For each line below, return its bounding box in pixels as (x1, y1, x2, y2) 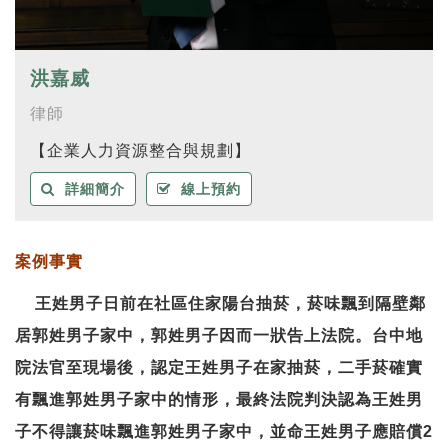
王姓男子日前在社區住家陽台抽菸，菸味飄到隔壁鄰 (35, 295, 426, 313)
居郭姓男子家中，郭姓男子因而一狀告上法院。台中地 (15, 327, 423, 345)
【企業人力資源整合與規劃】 (30, 142, 251, 160)
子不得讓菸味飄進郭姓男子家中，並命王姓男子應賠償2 (15, 423, 433, 441)
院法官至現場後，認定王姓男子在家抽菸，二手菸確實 (15, 359, 423, 377)
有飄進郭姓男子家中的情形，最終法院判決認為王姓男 (15, 391, 423, 409)
